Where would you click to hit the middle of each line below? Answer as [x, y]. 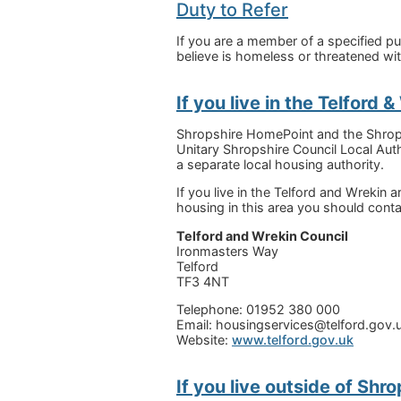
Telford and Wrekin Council [262, 235]
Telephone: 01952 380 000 [258, 310]
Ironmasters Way [227, 251]
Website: [204, 340]
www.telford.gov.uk [293, 340]
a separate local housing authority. [280, 165]
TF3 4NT [203, 281]
